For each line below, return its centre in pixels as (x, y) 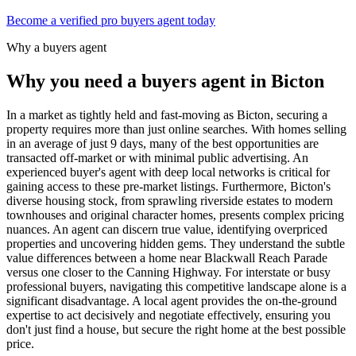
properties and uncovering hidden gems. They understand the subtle (176, 244)
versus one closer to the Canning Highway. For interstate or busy (168, 273)
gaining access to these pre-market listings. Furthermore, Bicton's (168, 187)
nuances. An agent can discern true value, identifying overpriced (167, 230)
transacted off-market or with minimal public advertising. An (157, 158)
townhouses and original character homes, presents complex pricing (175, 215)
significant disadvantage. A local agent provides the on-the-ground (172, 301)
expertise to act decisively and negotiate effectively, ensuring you (168, 315)
